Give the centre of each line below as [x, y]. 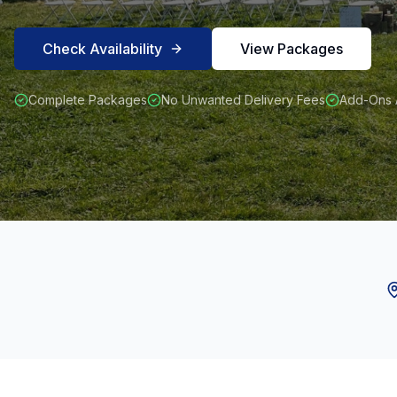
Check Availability [102, 49]
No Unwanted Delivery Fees [243, 100]
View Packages [292, 49]
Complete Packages [88, 100]
